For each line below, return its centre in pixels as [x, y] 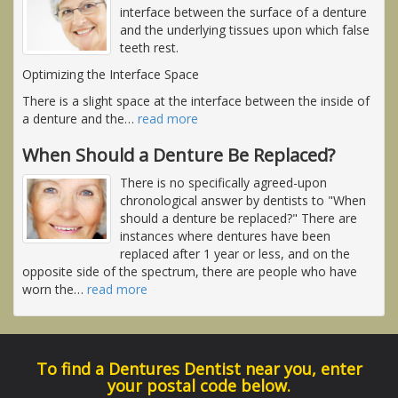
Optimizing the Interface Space [111, 75]
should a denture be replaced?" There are [239, 219]
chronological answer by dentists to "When [243, 201]
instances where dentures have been [225, 236]
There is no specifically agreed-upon [223, 183]
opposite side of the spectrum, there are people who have [190, 272]
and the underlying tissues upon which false [245, 30]
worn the [48, 290]
